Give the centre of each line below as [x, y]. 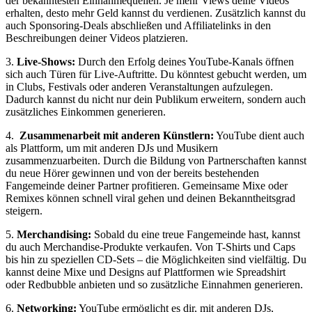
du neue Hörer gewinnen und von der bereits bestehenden [132, 173]
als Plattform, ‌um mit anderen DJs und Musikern [112, 148]
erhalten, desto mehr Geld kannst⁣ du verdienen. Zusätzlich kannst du [156, 13]
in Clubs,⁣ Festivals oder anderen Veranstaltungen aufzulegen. [139, 87]
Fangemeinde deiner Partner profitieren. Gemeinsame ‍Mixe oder [147, 186]
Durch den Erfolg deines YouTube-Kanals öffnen [185, 62]
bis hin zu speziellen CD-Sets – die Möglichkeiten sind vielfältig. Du [156, 260]
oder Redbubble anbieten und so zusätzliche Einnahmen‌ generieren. [154, 285]
